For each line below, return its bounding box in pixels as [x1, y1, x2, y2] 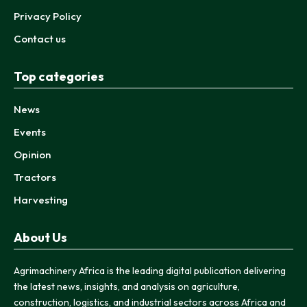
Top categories [14, 68, 104, 84]
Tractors [14, 170, 56, 184]
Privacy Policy [14, 9, 82, 23]
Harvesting [14, 193, 68, 206]
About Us [14, 229, 67, 245]
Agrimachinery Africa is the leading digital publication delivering [14, 264, 286, 277]
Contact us [14, 32, 66, 45]
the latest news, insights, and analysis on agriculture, [14, 280, 240, 293]
